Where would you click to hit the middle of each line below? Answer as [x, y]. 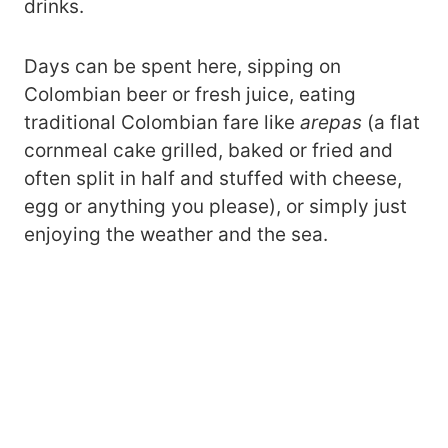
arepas [331, 122]
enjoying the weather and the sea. [176, 234]
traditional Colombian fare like [162, 122]
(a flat [391, 122]
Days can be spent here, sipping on [182, 66]
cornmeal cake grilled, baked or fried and [208, 150]
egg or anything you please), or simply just [215, 206]
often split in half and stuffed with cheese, [213, 178]
